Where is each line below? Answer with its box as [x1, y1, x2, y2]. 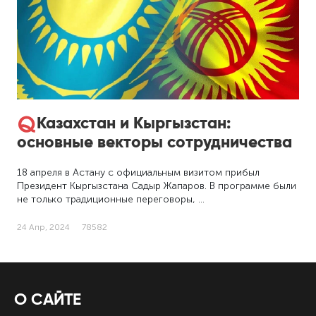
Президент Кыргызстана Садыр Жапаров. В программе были [17, 179, 297, 192]
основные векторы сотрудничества [17, 131, 293, 152]
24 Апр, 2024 [17, 221, 71, 232]
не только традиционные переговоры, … [17, 193, 205, 205]
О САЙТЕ [14, 288, 81, 309]
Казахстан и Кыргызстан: [37, 112, 231, 133]
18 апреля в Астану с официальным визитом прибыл [17, 166, 260, 178]
